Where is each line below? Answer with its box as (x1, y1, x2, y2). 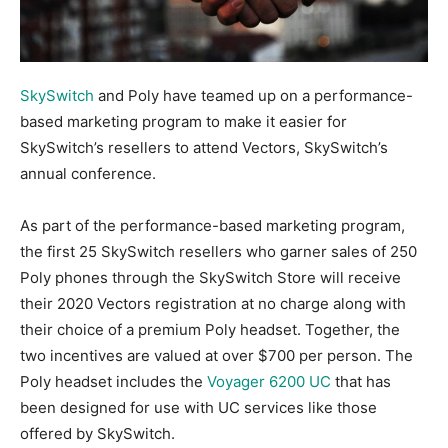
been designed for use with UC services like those (20, 397, 377, 417)
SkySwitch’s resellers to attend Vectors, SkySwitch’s (20, 137, 388, 157)
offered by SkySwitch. (20, 423, 175, 443)
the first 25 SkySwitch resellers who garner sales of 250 (20, 241, 417, 261)
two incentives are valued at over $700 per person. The (20, 345, 413, 365)
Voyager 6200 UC (207, 371, 331, 391)
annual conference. (20, 163, 156, 183)
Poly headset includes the (20, 371, 207, 391)
